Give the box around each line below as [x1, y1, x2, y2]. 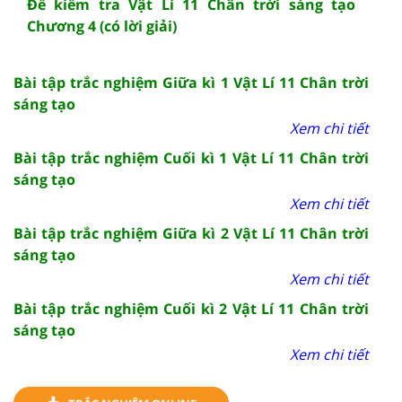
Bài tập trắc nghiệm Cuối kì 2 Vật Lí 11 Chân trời [13, 298, 369, 319]
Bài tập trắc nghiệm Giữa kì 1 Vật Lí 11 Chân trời [13, 72, 369, 92]
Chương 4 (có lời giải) [27, 15, 177, 36]
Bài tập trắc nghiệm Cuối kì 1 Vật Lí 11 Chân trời [13, 147, 369, 168]
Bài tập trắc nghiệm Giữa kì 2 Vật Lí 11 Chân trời [13, 223, 369, 243]
